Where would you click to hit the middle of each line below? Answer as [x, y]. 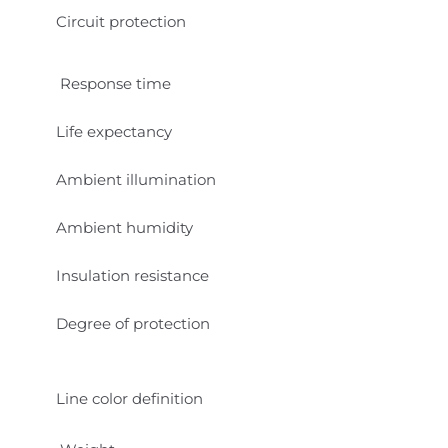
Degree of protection [133, 323]
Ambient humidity [124, 227]
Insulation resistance [132, 275]
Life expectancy [114, 131]
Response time [113, 83]
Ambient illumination [136, 179]
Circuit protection [121, 21]
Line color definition [129, 398]
